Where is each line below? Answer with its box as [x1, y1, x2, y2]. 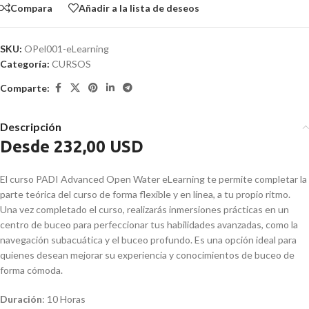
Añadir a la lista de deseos [79, 1, 199, 14]
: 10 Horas [42, 293, 86, 305]
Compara [10, 1, 52, 14]
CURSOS [52, 58, 91, 70]
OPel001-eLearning [24, 43, 109, 54]
